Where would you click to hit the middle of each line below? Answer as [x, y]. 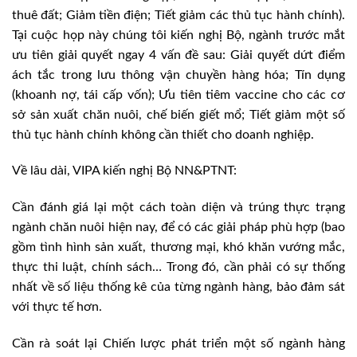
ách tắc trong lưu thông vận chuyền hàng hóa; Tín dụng [178, 75]
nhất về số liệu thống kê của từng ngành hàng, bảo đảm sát [178, 287]
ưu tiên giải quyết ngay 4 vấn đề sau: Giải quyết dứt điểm [178, 55]
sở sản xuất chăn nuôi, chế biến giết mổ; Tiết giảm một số [178, 114]
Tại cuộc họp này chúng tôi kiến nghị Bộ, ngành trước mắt [178, 35]
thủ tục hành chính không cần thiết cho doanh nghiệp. [163, 134]
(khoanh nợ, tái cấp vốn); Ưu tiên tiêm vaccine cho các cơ [178, 94]
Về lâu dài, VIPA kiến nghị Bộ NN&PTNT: [124, 171]
